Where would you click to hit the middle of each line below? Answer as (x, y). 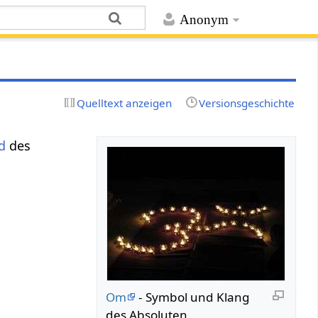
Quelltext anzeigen (125, 103)
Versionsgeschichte (246, 103)
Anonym (204, 20)
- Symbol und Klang (193, 297)
